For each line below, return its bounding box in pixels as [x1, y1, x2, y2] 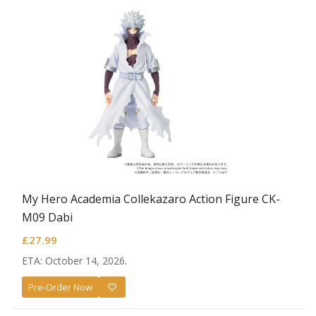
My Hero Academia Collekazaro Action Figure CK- [22, 191, 280, 207]
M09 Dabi [22, 209, 73, 226]
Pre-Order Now [28, 280, 92, 293]
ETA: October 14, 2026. [22, 254, 127, 268]
